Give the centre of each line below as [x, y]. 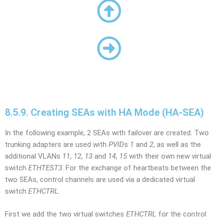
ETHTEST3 [45, 168]
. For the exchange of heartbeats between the [137, 168]
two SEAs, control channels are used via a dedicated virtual [100, 180]
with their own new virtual [169, 156]
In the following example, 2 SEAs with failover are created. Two [107, 133]
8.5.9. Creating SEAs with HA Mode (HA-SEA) [104, 112]
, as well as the [177, 145]
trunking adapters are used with [57, 145]
